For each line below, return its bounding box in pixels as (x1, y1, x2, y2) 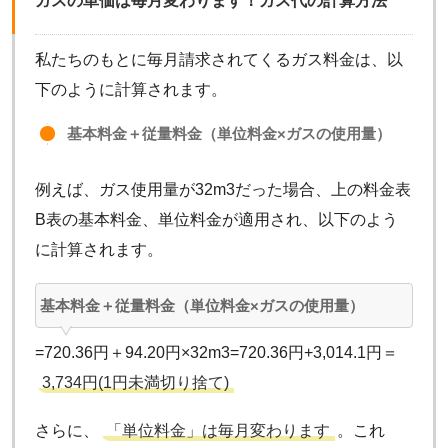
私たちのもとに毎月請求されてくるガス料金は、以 (35, 50, 403, 68)
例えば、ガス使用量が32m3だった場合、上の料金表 (35, 180, 411, 198)
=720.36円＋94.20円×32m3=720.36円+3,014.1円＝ (35, 343, 398, 361)
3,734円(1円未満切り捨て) (42, 373, 229, 391)
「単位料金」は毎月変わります (106, 421, 330, 439)
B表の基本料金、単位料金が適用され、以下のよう (35, 210, 398, 228)
